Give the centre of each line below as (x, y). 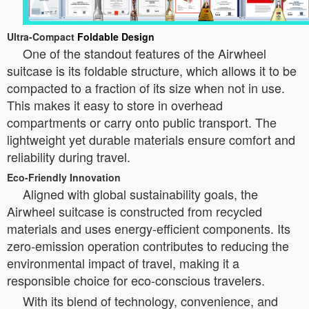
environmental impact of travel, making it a (123, 262)
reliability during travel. (69, 156)
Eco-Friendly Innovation (64, 177)
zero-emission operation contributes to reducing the (148, 245)
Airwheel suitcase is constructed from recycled (134, 211)
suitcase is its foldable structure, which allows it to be (152, 70)
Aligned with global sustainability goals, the (140, 193)
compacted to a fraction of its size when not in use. (146, 87)
